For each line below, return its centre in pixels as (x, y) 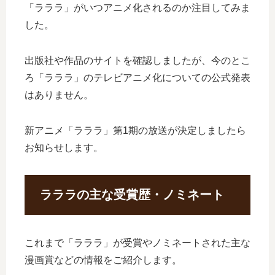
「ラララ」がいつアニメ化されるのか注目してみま (137, 7)
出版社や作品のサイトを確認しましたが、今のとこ (137, 60)
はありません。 (59, 95)
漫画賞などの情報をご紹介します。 (103, 260)
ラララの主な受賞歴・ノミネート (132, 194)
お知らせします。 (64, 147)
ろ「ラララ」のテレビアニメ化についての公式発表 (137, 77)
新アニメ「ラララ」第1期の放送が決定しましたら (135, 130)
